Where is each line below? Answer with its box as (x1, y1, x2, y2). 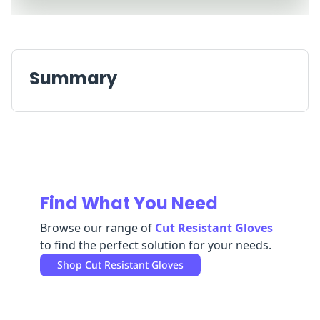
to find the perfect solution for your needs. (40, 237, 271, 254)
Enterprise (81, 24, 138, 39)
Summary (29, 66, 117, 91)
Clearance (138, 24, 191, 39)
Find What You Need (40, 191, 218, 216)
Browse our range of (40, 220, 152, 236)
